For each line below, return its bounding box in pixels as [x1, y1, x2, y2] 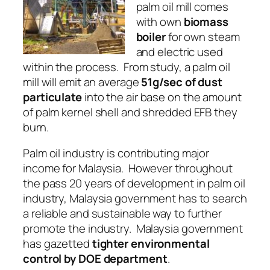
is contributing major [104, 145, 210, 162]
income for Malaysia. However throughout [23, 160, 233, 177]
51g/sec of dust [141, 74, 222, 90]
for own [165, 28, 209, 45]
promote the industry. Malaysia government [23, 221, 243, 237]
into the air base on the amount [81, 89, 242, 105]
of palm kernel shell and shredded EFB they [23, 104, 237, 120]
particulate [23, 89, 82, 105]
